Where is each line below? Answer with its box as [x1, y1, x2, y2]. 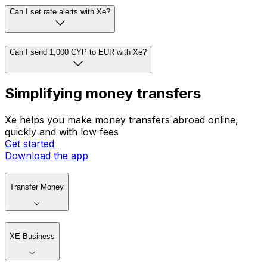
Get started [5, 138, 54, 150]
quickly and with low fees [5, 126, 119, 138]
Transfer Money [10, 182, 64, 192]
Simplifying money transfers [5, 85, 201, 103]
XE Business [10, 232, 55, 241]
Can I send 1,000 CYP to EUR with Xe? [10, 47, 147, 57]
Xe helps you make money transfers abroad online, [5, 114, 238, 126]
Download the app [5, 150, 88, 162]
